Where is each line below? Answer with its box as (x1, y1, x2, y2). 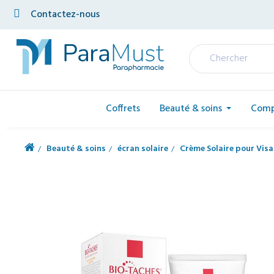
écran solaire (117, 142, 168, 156)
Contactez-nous (31, 7, 100, 23)
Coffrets (105, 101, 140, 117)
